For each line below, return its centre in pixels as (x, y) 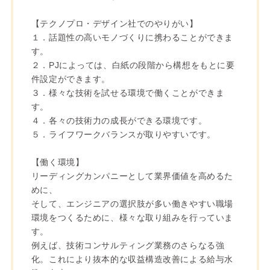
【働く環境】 (58, 162)
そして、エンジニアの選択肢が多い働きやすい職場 (132, 203)
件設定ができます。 (71, 79)
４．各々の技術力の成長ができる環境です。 (119, 120)
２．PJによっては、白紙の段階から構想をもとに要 (133, 65)
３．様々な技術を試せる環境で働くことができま (128, 93)
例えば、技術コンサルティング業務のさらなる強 (128, 245)
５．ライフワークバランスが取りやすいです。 (123, 134)
